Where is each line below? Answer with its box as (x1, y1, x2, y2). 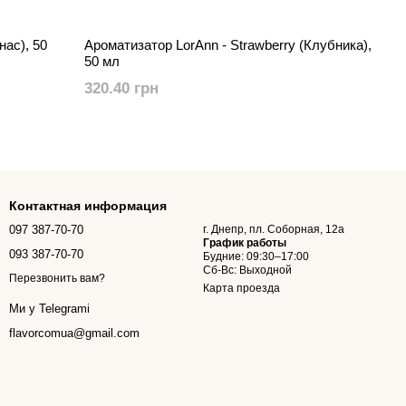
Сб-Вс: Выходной (203, 263, 292, 276)
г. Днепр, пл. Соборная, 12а (203, 222, 344, 236)
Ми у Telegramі (9, 302, 90, 316)
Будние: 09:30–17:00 (203, 249, 309, 263)
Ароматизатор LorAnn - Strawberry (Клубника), (84, 36, 372, 53)
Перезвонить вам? (9, 272, 105, 285)
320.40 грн (84, 79, 159, 97)
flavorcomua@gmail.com (9, 326, 140, 341)
